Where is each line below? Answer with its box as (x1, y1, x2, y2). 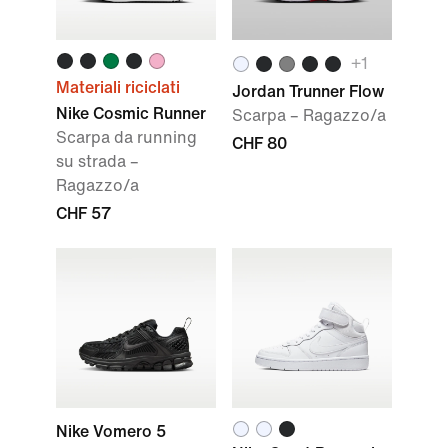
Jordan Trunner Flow (232, 83, 384, 100)
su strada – (56, 153, 139, 170)
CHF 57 (56, 205, 111, 222)
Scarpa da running (56, 129, 197, 146)
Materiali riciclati (56, 79, 180, 96)
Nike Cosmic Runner (56, 105, 206, 122)
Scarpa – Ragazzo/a (232, 107, 386, 124)
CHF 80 (232, 135, 287, 152)
